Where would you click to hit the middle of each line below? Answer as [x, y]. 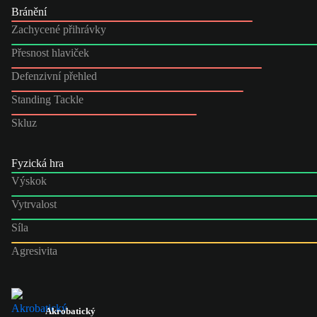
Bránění [29, 11]
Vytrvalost [34, 204]
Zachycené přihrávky [59, 29]
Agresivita [34, 250]
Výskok [29, 180]
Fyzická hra [38, 163]
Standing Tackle [47, 99]
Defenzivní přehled [54, 76]
